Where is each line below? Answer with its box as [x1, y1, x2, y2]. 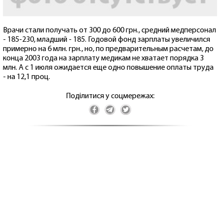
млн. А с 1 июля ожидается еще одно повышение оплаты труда [3, 64, 214, 72]
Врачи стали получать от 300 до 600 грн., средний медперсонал [3, 27, 216, 35]
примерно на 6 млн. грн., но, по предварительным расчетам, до [3, 45, 214, 54]
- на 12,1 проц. [3, 73, 50, 82]
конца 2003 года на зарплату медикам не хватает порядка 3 [3, 55, 204, 63]
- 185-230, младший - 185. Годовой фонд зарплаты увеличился [3, 36, 210, 44]
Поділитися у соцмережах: [65, 92, 155, 101]
